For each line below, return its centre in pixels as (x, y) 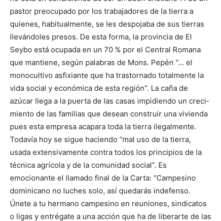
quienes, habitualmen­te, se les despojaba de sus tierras (107, 24)
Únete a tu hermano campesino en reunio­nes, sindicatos (108, 204)
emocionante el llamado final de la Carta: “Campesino (103, 178)
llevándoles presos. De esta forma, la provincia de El (101, 37)
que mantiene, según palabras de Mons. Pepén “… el (101, 63)
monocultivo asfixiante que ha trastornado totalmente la (107, 75)
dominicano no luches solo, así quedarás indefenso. (100, 191)
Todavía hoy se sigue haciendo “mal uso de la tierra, (100, 140)
